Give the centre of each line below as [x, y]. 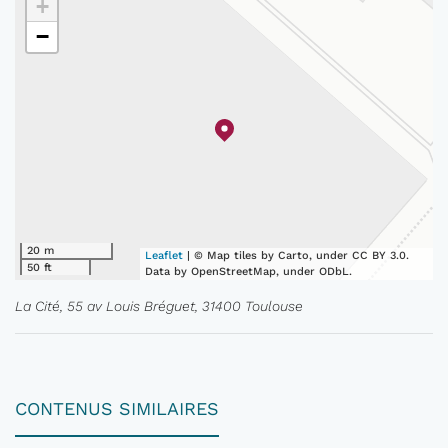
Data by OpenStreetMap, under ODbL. [249, 272]
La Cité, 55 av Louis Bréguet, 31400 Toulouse [159, 306]
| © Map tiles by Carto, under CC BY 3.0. [296, 256]
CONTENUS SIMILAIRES [117, 409]
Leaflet [164, 256]
